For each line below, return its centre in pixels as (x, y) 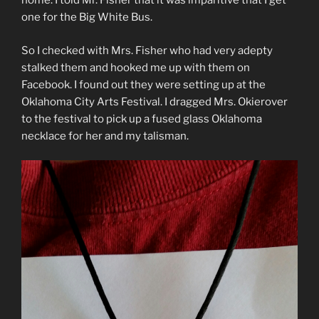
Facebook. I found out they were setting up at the (143, 84)
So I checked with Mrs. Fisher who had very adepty (147, 50)
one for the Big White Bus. (87, 17)
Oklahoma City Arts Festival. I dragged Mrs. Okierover (155, 101)
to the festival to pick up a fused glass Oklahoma (142, 119)
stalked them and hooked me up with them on (136, 67)
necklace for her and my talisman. (105, 136)
